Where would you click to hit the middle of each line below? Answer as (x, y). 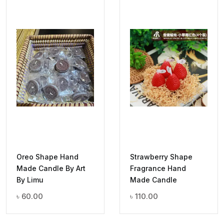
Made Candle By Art (51, 168)
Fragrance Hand (158, 168)
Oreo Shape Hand (47, 157)
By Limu (30, 180)
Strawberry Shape (161, 157)
